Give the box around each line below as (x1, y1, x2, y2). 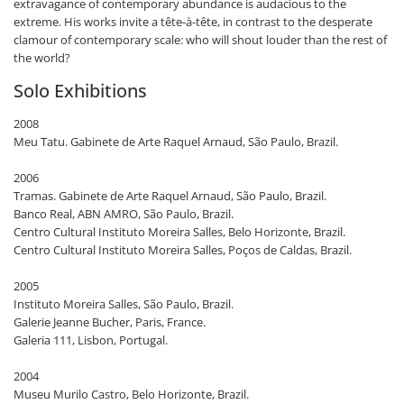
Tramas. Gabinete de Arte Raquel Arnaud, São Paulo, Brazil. (14, 188, 326, 204)
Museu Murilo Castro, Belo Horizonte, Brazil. (14, 386, 249, 402)
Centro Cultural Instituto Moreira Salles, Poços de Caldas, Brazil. (14, 242, 352, 258)
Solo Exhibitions (14, 78, 147, 103)
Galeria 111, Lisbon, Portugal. (14, 332, 168, 348)
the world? (14, 50, 70, 66)
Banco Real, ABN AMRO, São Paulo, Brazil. (14, 206, 234, 222)
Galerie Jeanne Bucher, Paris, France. (14, 314, 206, 330)
